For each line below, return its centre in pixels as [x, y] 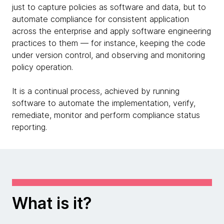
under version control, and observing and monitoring [108, 55]
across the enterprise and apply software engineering [111, 31]
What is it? [52, 203]
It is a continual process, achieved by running [96, 91]
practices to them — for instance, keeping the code [109, 43]
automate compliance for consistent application [100, 19]
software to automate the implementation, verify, [104, 103]
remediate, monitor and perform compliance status [106, 115]
